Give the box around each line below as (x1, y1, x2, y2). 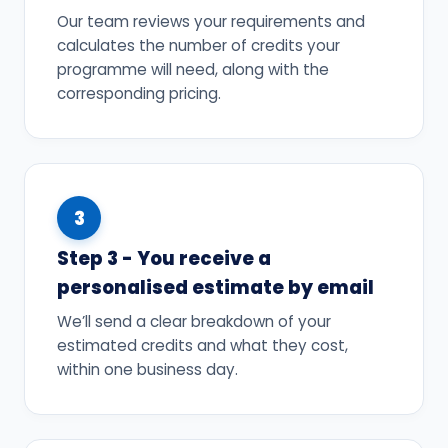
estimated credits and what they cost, (57, 335, 348, 357)
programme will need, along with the (57, 59, 329, 81)
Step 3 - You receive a (57, 246, 271, 272)
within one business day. (57, 359, 238, 381)
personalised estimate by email (57, 275, 374, 301)
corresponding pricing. (57, 83, 221, 105)
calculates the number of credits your (57, 35, 340, 57)
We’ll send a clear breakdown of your (57, 311, 331, 333)
